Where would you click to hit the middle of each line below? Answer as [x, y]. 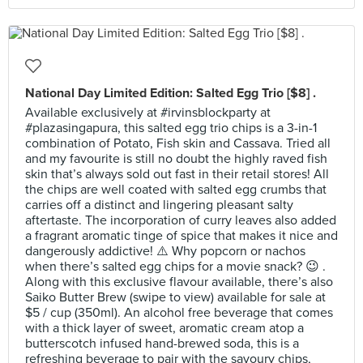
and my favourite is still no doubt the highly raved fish [176, 159]
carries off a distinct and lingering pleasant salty [159, 205]
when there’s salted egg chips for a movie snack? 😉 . [175, 267]
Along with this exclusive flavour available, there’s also [179, 282]
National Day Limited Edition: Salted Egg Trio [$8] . [171, 93]
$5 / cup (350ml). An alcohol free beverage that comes [179, 313]
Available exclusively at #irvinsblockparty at [148, 113]
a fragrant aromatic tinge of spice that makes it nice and [181, 236]
